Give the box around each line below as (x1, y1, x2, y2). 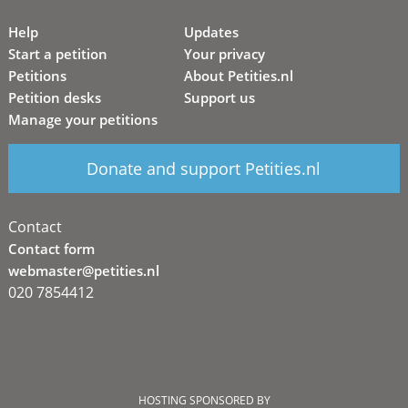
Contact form (7, 239, 95, 258)
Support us (184, 88, 256, 107)
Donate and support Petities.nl (87, 158, 321, 180)
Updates (184, 23, 240, 42)
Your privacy (184, 45, 266, 64)
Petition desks (7, 88, 101, 107)
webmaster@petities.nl (7, 260, 159, 280)
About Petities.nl (184, 66, 294, 86)
